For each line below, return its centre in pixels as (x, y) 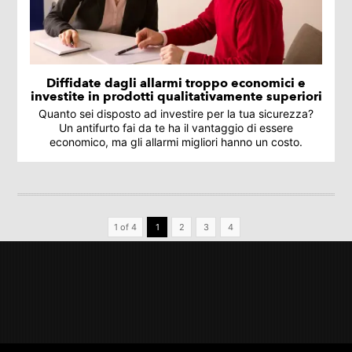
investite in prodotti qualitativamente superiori (176, 96)
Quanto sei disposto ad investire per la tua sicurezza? (176, 113)
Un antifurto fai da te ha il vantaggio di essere (176, 127)
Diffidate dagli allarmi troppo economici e (176, 82)
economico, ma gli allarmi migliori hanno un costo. (176, 141)
